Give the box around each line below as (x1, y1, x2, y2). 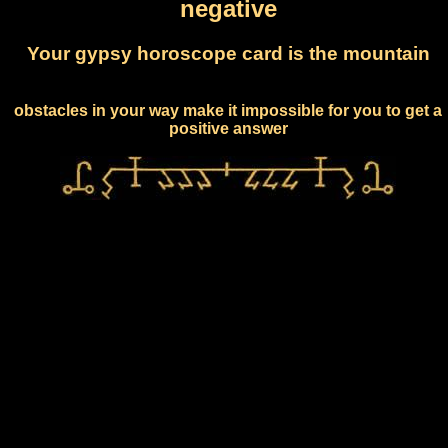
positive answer (168, 119, 288, 137)
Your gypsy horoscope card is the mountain (26, 42, 430, 64)
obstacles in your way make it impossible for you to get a (14, 101, 442, 119)
